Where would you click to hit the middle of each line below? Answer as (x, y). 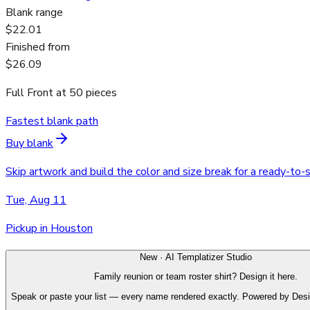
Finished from (38, 47)
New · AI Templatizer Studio (196, 257)
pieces (100, 93)
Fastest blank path (52, 121)
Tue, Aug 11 (36, 200)
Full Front (29, 93)
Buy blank (29, 144)
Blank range (34, 13)
